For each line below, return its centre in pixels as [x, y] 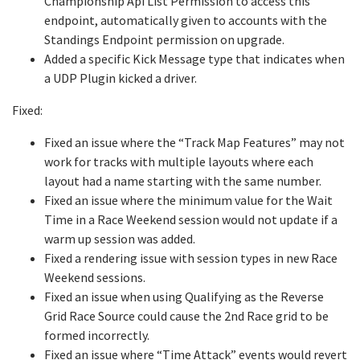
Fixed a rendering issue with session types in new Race [191, 258]
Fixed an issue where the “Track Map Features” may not [194, 142]
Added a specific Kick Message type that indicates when [194, 59]
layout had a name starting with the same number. [183, 181]
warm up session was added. [120, 239]
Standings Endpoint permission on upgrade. [164, 39]
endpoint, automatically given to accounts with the [186, 20]
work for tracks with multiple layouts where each [179, 162]
